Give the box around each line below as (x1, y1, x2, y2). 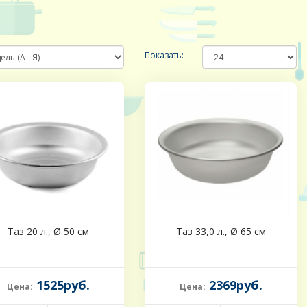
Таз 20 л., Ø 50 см (7, 225, 89, 238)
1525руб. (32, 277, 90, 294)
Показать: (145, 49, 184, 62)
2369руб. (205, 277, 262, 294)
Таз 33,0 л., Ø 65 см (175, 225, 266, 238)
